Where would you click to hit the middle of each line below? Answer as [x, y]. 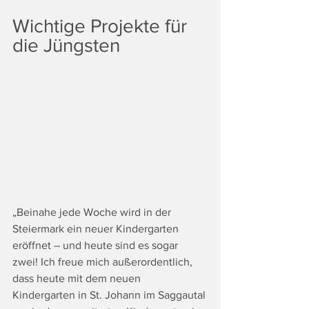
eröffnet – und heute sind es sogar [97, 245]
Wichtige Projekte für [102, 26]
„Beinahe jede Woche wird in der [93, 212]
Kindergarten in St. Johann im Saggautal [110, 295]
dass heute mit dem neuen [78, 278]
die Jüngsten [66, 46]
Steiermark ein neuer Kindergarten [97, 228]
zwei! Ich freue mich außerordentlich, [104, 261]
